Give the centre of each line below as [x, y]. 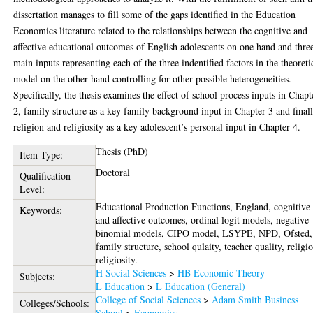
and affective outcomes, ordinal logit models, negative [203, 219]
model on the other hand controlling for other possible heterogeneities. [153, 78]
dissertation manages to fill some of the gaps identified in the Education [155, 14]
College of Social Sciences [148, 299]
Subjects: [37, 276]
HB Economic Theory [221, 272]
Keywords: [41, 210]
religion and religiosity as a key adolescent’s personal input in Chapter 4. [157, 126]
